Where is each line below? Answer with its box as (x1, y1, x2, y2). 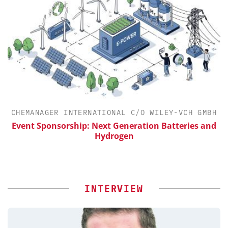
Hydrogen (94, 130, 134, 141)
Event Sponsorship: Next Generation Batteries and (12, 120, 216, 131)
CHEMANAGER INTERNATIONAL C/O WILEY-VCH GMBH (11, 108, 217, 118)
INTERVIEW (84, 182, 144, 194)
